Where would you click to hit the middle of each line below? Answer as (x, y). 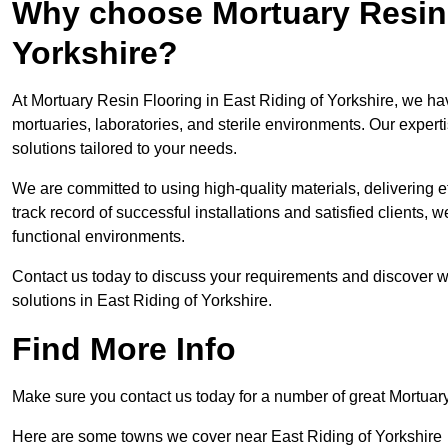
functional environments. (98, 237)
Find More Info (124, 349)
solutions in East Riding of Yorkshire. (142, 301)
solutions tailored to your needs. (124, 149)
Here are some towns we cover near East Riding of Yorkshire (227, 437)
